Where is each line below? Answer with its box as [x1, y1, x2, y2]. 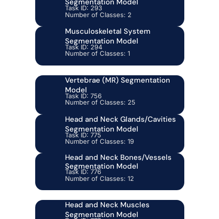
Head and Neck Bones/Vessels [65, 153, 172, 163]
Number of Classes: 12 [65, 174, 134, 182]
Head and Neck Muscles [65, 200, 150, 210]
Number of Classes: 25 [65, 98, 135, 107]
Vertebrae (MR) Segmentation [65, 75, 170, 85]
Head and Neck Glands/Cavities [65, 114, 176, 124]
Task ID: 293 [65, 4, 102, 12]
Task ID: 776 [65, 168, 101, 176]
